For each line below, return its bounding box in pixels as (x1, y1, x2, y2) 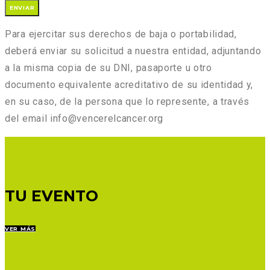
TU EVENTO (5, 186, 98, 205)
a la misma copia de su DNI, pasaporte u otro (5, 61, 212, 74)
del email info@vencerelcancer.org (5, 112, 164, 124)
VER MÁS (5, 225, 36, 233)
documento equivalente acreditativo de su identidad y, (5, 78, 254, 90)
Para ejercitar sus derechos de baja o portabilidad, (5, 28, 237, 40)
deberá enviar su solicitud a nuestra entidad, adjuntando (5, 45, 262, 57)
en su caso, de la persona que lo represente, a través (5, 95, 250, 107)
